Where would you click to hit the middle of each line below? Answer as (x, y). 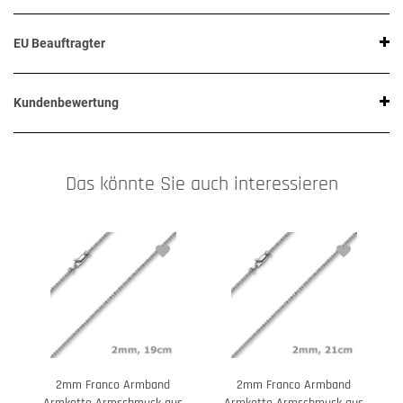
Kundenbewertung (66, 103)
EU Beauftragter (59, 44)
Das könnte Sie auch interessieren (201, 184)
